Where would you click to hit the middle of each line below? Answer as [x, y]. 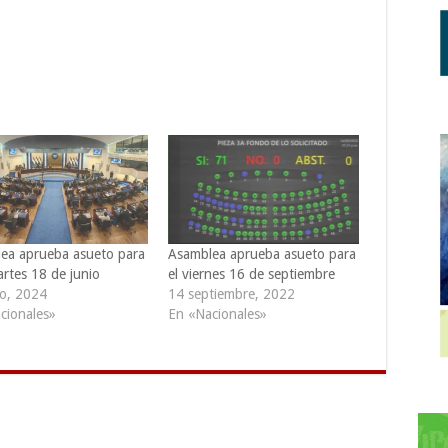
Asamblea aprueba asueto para [261, 253]
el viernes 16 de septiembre [251, 273]
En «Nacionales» [217, 313]
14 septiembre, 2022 [231, 293]
